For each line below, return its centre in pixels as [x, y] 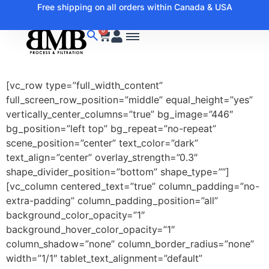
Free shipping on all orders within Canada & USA [134, 7]
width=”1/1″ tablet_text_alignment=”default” [104, 258]
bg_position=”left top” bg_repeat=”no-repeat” [111, 128]
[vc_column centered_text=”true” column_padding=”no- [133, 186]
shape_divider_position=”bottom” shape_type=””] [118, 172]
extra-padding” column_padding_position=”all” [112, 201]
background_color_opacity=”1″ [75, 215]
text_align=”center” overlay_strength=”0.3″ [102, 157]
